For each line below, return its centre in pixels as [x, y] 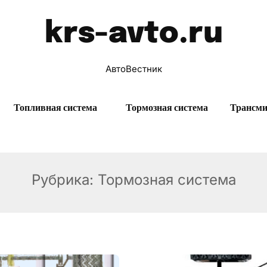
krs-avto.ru [133, 34]
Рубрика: [64, 180]
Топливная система [55, 108]
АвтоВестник [133, 69]
